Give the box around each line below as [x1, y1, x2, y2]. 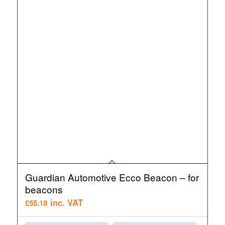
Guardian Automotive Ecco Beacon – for [25, 170, 199, 184]
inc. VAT [50, 196, 83, 208]
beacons [25, 182, 63, 196]
